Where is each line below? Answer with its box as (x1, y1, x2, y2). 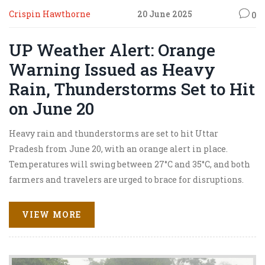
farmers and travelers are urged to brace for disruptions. (9, 173, 244, 185)
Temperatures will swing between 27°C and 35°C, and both (9, 158, 250, 170)
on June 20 (9, 97, 94, 119)
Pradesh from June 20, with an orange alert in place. (9, 143, 228, 154)
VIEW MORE (22, 209, 82, 221)
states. (9, 219, 35, 231)
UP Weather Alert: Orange (9, 38, 215, 61)
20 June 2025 (137, 8, 192, 20)
